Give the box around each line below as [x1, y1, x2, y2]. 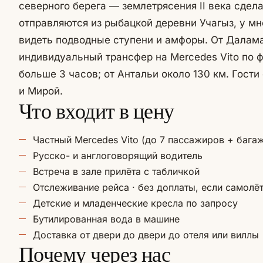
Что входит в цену [19, 98, 174, 124]
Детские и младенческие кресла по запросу [33, 197, 238, 209]
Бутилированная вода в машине [33, 213, 180, 225]
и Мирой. [19, 85, 63, 97]
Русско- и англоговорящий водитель [33, 150, 203, 161]
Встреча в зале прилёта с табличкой [33, 166, 200, 177]
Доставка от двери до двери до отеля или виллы [33, 229, 259, 241]
